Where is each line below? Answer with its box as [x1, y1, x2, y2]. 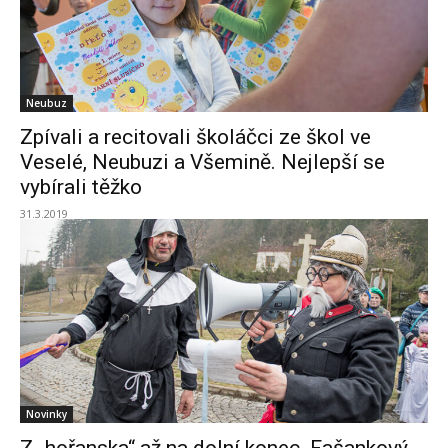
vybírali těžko [20, 175, 142, 199]
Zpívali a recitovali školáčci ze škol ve [20, 125, 371, 149]
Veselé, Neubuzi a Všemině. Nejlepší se [20, 150, 385, 174]
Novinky [26, 407, 67, 421]
